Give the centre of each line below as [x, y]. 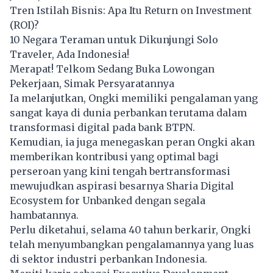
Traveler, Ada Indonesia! [69, 54]
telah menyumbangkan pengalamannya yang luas [132, 244]
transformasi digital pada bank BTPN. [102, 127]
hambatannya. [44, 215]
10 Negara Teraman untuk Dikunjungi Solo [114, 39]
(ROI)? [24, 25]
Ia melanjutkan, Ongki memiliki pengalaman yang [134, 98]
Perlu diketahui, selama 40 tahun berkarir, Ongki [130, 229]
